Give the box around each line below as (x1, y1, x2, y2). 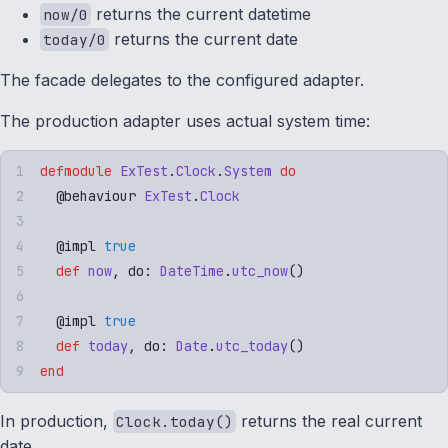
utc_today (216, 336, 288, 355)
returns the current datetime (91, 3, 312, 24)
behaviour (64, 186, 136, 205)
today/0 (43, 29, 107, 49)
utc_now (232, 261, 288, 280)
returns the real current (236, 410, 423, 431)
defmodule (40, 161, 112, 180)
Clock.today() (116, 411, 234, 431)
